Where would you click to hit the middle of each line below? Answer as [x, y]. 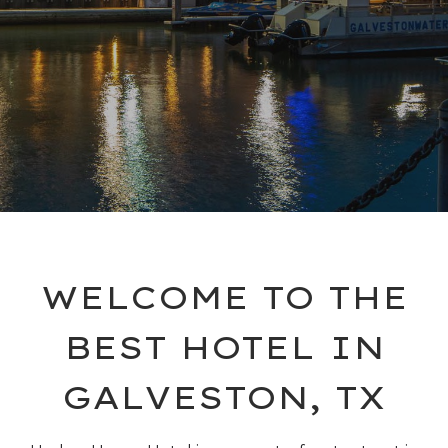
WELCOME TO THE [224, 297]
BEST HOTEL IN [224, 347]
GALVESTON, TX [224, 397]
